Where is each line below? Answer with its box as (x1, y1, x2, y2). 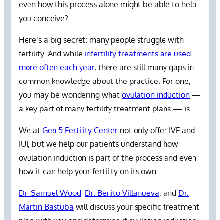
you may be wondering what (19, 89, 122, 100)
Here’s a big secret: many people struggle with (19, 34, 184, 45)
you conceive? (19, 13, 70, 23)
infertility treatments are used (84, 48, 191, 58)
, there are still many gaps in (94, 62, 194, 72)
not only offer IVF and (118, 125, 195, 135)
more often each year (19, 62, 94, 72)
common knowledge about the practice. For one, (19, 76, 191, 86)
